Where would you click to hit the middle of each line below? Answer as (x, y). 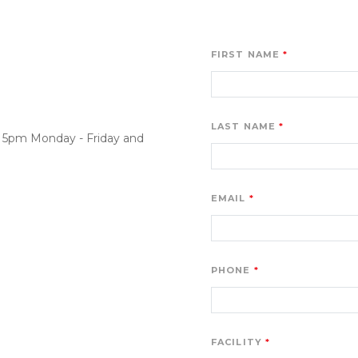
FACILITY (237, 342)
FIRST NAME (245, 54)
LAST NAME (243, 126)
